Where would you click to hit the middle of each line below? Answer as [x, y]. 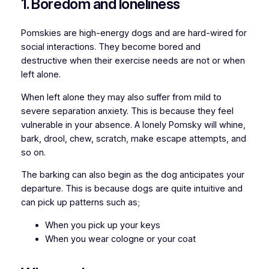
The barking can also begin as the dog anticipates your [132, 175]
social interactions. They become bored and [110, 47]
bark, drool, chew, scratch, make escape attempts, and [133, 138]
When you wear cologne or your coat [120, 239]
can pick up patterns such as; [80, 203]
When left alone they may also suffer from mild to [121, 97]
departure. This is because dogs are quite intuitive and [131, 189]
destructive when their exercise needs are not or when [133, 61]
